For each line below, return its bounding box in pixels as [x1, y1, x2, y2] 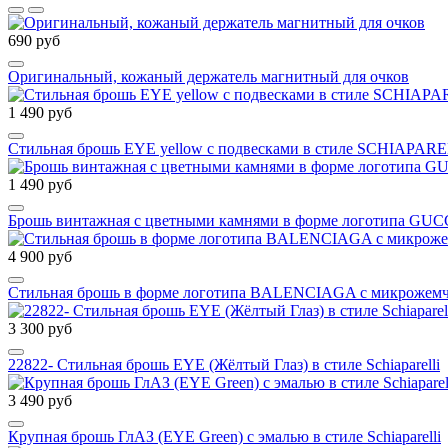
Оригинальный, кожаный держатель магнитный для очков [8, 68, 409, 86]
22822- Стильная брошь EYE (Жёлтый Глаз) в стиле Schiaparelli [8, 356, 440, 374]
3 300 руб [8, 320, 72, 338]
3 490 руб [8, 392, 72, 410]
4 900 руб [8, 248, 72, 266]
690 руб [8, 32, 60, 50]
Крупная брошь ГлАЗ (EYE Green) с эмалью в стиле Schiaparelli [8, 428, 441, 446]
